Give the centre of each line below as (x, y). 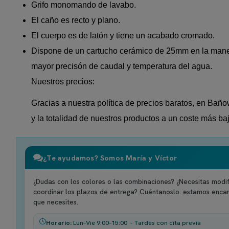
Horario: (59, 223)
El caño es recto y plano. (76, 20)
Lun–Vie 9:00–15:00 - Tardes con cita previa (136, 223)
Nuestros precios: (63, 82)
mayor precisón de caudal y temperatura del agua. (122, 66)
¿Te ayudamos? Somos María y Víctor (110, 157)
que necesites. (56, 202)
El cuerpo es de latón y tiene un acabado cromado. (123, 36)
